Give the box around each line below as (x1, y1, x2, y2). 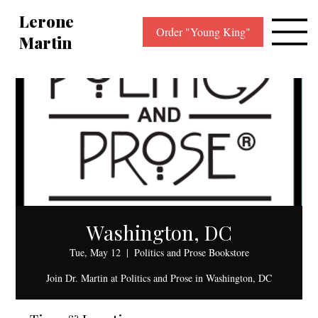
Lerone (19, 11, 75, 32)
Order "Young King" (155, 24, 251, 40)
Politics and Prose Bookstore (133, 246, 249, 259)
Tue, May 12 (69, 246, 121, 259)
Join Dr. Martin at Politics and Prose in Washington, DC (46, 271, 272, 285)
